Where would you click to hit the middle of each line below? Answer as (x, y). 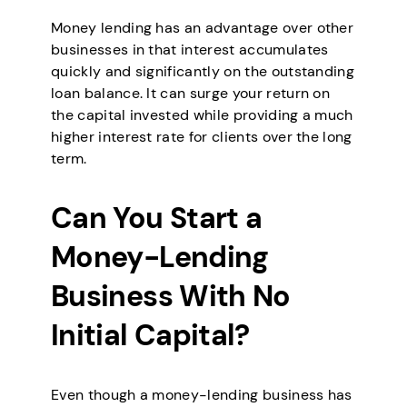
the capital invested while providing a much (202, 114)
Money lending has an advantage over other (203, 27)
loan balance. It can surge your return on (191, 93)
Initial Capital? (150, 335)
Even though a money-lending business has (202, 394)
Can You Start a (157, 218)
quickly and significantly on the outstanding (203, 71)
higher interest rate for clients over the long (202, 136)
